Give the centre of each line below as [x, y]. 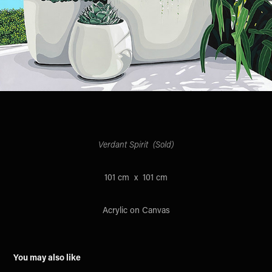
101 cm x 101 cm [136, 177]
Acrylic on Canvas [136, 209]
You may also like [47, 257]
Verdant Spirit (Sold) [136, 144]
